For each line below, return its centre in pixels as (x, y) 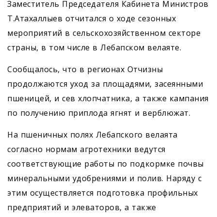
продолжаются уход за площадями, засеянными (105, 84)
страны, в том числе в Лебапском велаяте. (94, 48)
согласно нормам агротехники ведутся (86, 149)
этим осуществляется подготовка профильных (103, 193)
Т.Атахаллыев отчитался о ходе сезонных (92, 19)
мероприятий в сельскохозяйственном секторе (104, 33)
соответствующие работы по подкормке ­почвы (106, 164)
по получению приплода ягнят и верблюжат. (99, 113)
